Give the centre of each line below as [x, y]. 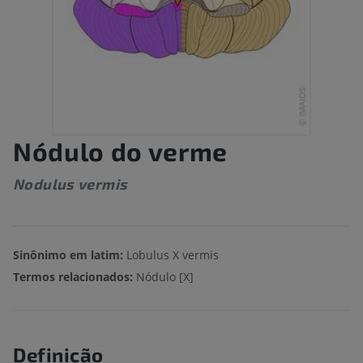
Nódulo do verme [120, 151]
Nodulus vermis [70, 184]
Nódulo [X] [165, 277]
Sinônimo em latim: [68, 255]
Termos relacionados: [75, 277]
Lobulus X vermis [171, 255]
